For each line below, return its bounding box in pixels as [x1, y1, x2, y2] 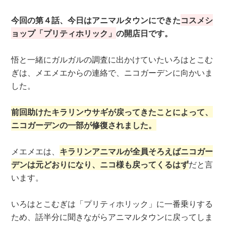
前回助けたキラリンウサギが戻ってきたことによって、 [11, 106, 213, 118]
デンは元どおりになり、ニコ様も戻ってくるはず [11, 158, 189, 170]
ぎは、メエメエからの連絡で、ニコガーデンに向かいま [11, 67, 213, 78]
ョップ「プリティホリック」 [11, 27, 117, 39]
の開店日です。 [116, 27, 173, 39]
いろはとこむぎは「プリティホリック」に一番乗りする [11, 198, 213, 209]
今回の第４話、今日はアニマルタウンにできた [11, 14, 181, 26]
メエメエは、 [11, 145, 60, 157]
